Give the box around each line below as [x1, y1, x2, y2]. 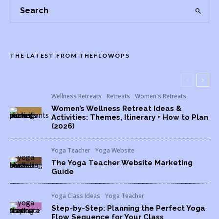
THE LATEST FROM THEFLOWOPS [10, 52, 130, 60]
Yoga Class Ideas [51, 192, 100, 200]
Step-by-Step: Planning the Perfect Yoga [51, 204, 205, 213]
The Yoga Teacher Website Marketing [51, 158, 193, 168]
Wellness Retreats [51, 92, 102, 101]
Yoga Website [95, 146, 134, 155]
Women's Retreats [135, 92, 186, 101]
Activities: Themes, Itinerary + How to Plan [51, 113, 208, 122]
